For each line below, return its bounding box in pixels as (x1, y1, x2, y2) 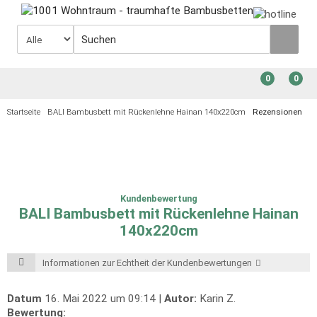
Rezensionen (253, 107, 302, 117)
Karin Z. (197, 292, 236, 305)
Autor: (164, 292, 197, 305)
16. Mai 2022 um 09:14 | (42, 292, 164, 305)
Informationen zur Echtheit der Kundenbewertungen (42, 258, 252, 268)
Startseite (7, 107, 40, 117)
